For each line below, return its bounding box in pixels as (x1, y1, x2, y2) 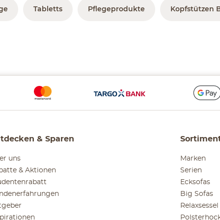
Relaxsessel (180, 202, 219, 210)
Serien (180, 167, 202, 174)
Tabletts (33, 6, 63, 13)
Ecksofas (180, 179, 210, 186)
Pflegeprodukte (88, 6, 145, 13)
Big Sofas (180, 191, 213, 198)
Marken (180, 155, 206, 163)
